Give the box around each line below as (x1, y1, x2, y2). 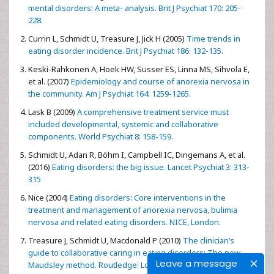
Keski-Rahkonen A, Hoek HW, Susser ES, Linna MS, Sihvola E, (28, 64, 250, 75)
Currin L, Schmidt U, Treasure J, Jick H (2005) (28, 33, 185, 44)
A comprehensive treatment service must (75, 106, 229, 117)
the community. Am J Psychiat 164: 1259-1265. (28, 88, 191, 99)
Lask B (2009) (28, 106, 75, 117)
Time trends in (185, 33, 240, 44)
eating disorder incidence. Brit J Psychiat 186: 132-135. (28, 45, 223, 56)
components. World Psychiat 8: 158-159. (28, 131, 173, 142)
